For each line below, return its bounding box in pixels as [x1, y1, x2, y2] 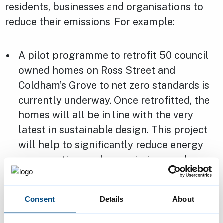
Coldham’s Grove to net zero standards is [18, 79, 210, 92]
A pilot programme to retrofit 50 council [18, 49, 209, 62]
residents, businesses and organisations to [5, 1, 203, 13]
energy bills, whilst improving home [18, 169, 188, 181]
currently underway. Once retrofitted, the [18, 94, 210, 107]
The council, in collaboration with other [18, 204, 204, 216]
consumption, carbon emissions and [18, 154, 187, 166]
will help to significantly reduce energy [18, 139, 204, 151]
